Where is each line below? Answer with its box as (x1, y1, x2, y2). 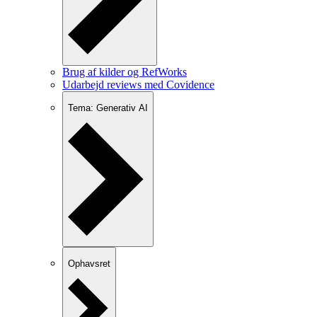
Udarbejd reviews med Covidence (62, 78, 214, 91)
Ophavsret (68, 258, 110, 270)
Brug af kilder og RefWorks (62, 65, 187, 78)
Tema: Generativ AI (68, 102, 148, 113)
